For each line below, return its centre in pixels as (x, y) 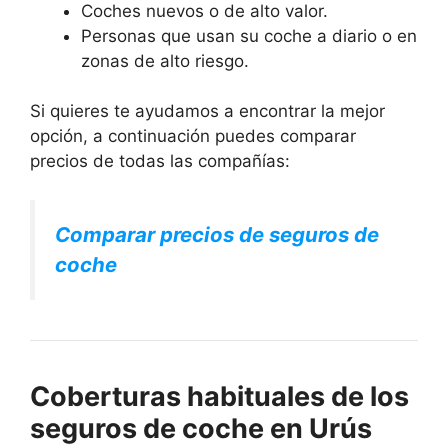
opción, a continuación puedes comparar (193, 136)
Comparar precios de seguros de (217, 234)
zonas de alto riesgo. (165, 60)
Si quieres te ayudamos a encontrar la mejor (207, 111)
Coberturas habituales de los (219, 396)
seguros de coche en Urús (201, 428)
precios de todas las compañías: (160, 161)
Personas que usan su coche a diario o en (249, 35)
